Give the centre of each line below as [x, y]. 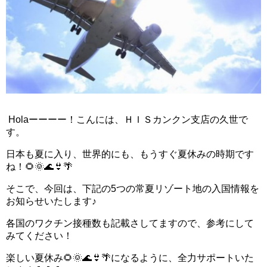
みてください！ [39, 236]
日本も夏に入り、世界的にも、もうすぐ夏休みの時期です [130, 154]
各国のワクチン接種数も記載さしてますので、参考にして [130, 223]
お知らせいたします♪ [51, 201]
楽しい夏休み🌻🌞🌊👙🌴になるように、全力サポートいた [130, 258]
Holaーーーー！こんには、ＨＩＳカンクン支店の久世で [127, 120]
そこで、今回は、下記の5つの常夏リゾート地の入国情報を [133, 189]
